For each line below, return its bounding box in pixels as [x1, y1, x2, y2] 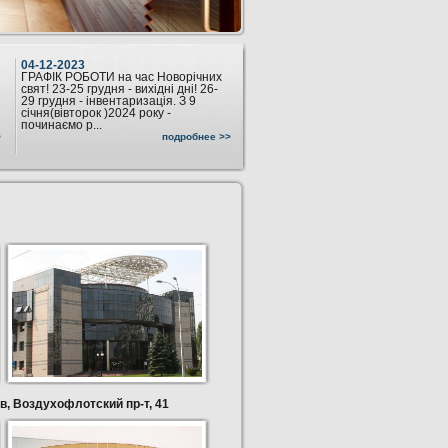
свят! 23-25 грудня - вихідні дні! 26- [21, 82, 218, 96]
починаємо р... [21, 118, 102, 132]
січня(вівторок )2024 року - [21, 106, 171, 120]
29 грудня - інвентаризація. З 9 [21, 94, 196, 108]
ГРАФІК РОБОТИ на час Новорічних [21, 70, 222, 84]
